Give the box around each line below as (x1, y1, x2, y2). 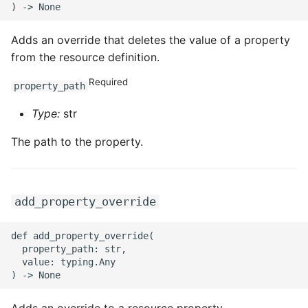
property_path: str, (11, 243, 126, 254)
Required (89, 76, 129, 87)
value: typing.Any (11, 256, 115, 267)
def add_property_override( (11, 230, 154, 241)
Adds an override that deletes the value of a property (11, 33, 290, 47)
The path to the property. (11, 135, 143, 148)
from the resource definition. (11, 50, 159, 64)
